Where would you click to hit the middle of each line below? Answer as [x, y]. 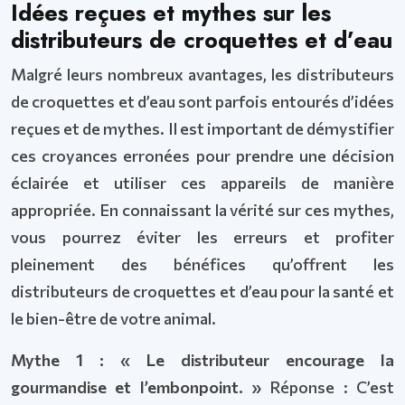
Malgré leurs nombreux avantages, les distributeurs [202, 74]
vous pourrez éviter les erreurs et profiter [202, 237]
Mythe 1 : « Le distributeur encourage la [202, 360]
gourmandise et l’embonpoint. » [141, 387]
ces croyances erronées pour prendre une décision [202, 155]
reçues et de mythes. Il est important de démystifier [202, 128]
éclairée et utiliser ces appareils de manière [202, 183]
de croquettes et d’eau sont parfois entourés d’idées [202, 101]
